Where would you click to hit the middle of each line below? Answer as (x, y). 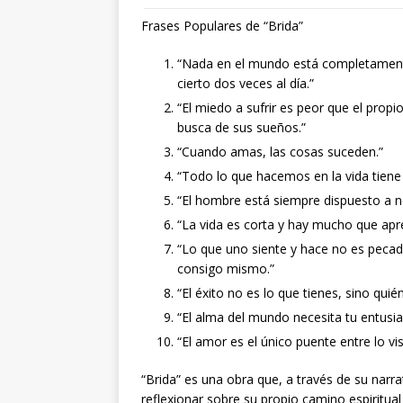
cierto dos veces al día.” (246, 83)
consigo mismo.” (226, 268)
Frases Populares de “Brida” (222, 25)
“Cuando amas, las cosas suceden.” (280, 151)
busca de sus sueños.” (242, 127)
